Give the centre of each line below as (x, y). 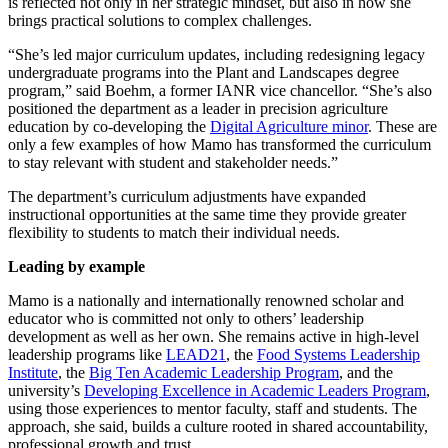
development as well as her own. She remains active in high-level (213, 336)
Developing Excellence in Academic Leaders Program (255, 390)
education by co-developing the (109, 126)
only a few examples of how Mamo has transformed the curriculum (219, 144)
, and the (366, 372)
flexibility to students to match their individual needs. (174, 232)
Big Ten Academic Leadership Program (214, 372)
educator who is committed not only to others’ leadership (186, 318)
